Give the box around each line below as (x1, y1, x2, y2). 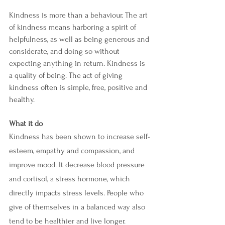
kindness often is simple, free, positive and (9, 83, 149, 92)
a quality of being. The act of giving (9, 71, 125, 80)
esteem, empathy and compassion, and (9, 146, 137, 156)
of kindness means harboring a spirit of (9, 23, 138, 32)
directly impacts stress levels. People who (9, 188, 146, 198)
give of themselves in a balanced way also (9, 202, 147, 212)
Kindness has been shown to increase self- (9, 132, 150, 142)
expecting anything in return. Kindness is (9, 59, 147, 68)
